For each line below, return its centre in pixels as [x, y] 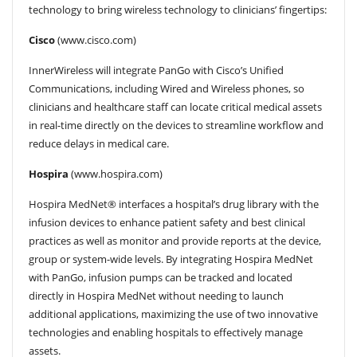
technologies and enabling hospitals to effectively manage [166, 333]
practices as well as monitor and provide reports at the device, [175, 241]
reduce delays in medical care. [99, 144]
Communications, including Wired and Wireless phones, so [167, 89]
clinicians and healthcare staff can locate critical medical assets [175, 107]
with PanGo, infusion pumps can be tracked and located [161, 278]
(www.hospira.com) [116, 174]
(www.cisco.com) [96, 40]
